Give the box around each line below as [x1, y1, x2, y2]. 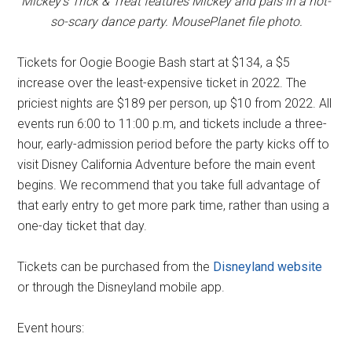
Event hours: [17, 321, 85, 336]
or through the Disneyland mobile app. [17, 280, 225, 295]
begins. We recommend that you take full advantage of [17, 178, 321, 193]
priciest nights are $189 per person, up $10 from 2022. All [17, 96, 332, 112]
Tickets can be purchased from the [17, 259, 214, 275]
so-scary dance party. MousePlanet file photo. [49, 14, 302, 30]
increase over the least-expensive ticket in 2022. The [17, 75, 307, 91]
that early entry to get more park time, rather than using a [17, 198, 330, 214]
